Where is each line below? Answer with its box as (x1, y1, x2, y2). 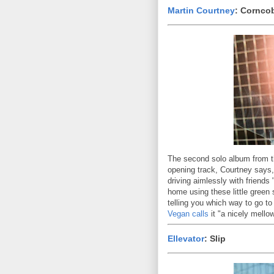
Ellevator (168, 234, 204, 244)
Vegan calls (168, 209, 209, 219)
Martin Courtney (168, 6, 235, 16)
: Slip (204, 234, 226, 244)
